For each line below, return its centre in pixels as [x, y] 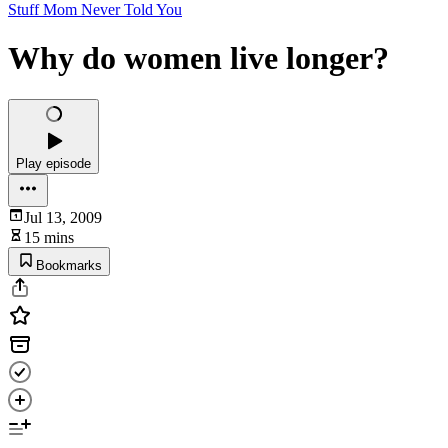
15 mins [49, 237]
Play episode [53, 163]
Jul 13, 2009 [63, 217]
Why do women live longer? [198, 58]
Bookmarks [69, 265]
